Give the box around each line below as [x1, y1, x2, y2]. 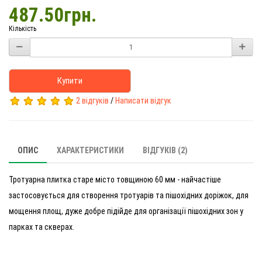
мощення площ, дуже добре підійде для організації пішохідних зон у [9, 206, 243, 216]
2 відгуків [76, 95, 109, 105]
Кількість [9, 24, 36, 33]
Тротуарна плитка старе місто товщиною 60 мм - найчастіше [9, 174, 221, 184]
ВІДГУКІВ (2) [143, 145, 188, 155]
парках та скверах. [9, 222, 74, 232]
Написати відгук [115, 95, 171, 105]
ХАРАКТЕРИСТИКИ [57, 145, 124, 155]
